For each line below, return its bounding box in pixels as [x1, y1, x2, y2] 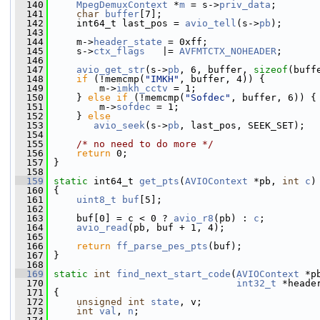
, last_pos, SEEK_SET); [179, 120, 305, 131]
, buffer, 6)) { [231, 92, 316, 103]
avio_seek [94, 120, 145, 131]
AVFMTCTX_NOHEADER [179, 46, 276, 56]
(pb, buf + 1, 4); [128, 222, 225, 233]
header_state [94, 36, 162, 47]
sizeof [254, 64, 288, 75]
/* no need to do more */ [76, 139, 214, 149]
